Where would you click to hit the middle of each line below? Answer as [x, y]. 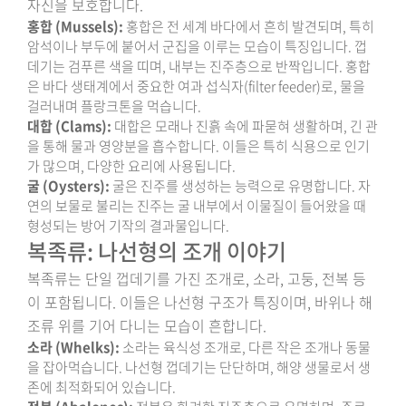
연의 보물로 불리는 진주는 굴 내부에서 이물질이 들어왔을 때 [197, 206]
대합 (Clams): [69, 126]
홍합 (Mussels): [75, 26]
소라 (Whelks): [73, 347]
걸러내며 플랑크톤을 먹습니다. [114, 106]
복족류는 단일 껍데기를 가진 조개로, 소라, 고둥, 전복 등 [197, 278]
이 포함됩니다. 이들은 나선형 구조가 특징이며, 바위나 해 [200, 302]
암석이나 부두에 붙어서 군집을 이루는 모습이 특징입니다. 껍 [197, 46]
